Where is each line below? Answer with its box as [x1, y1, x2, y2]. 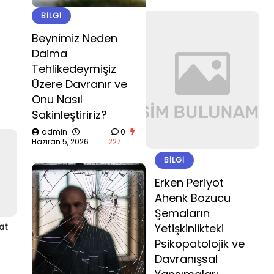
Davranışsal [155, 251, 218, 267]
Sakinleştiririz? [32, 107, 107, 122]
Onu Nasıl [32, 92, 83, 107]
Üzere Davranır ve [32, 76, 127, 92]
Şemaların [155, 206, 210, 221]
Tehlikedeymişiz [32, 61, 116, 76]
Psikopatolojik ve [155, 236, 245, 251]
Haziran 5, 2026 [32, 136, 89, 147]
